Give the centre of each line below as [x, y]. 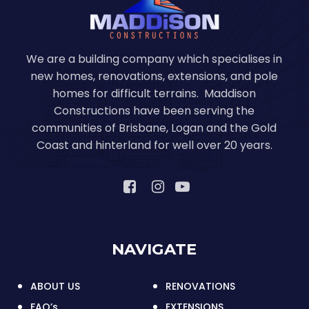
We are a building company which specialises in [154, 59]
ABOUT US [55, 286]
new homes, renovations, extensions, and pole [154, 76]
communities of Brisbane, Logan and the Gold [154, 128]
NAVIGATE [154, 249]
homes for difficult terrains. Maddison [154, 93]
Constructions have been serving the [154, 110]
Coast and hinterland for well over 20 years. [154, 145]
